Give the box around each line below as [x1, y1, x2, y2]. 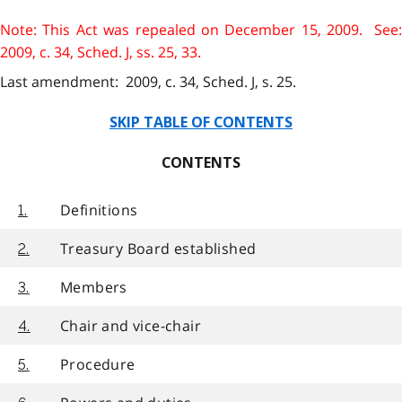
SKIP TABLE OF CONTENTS [109, 114, 293, 132]
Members [60, 276, 127, 297]
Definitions [60, 199, 138, 220]
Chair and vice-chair [60, 315, 201, 336]
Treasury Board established [60, 238, 257, 258]
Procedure [60, 354, 135, 374]
